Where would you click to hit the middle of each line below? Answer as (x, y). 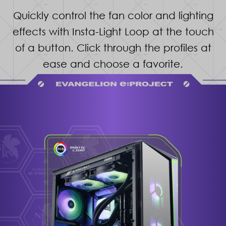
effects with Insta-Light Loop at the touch (113, 32)
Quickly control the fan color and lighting (113, 15)
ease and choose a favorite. (113, 64)
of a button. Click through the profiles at (113, 48)
